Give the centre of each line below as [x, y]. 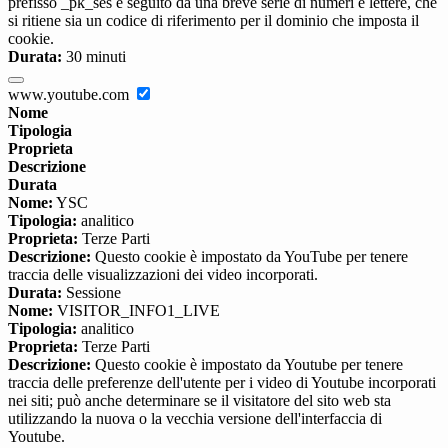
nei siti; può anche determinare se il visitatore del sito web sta [199, 400]
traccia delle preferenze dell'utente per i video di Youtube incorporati [222, 382]
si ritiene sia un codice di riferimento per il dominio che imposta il [213, 20]
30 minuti [94, 56]
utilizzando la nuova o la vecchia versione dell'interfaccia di [195, 418]
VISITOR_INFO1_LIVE [136, 310]
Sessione [91, 292]
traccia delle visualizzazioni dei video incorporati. [163, 274]
